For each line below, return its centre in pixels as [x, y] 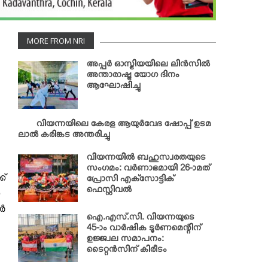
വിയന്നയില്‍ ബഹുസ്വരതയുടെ [146, 159]
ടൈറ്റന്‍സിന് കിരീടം [127, 251]
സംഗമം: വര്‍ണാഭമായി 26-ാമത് [148, 170]
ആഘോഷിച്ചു [114, 87]
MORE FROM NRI [56, 40]
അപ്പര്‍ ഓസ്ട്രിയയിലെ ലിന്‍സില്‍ [148, 66]
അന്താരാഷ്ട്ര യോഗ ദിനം [133, 77]
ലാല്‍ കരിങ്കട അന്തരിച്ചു [64, 136]
